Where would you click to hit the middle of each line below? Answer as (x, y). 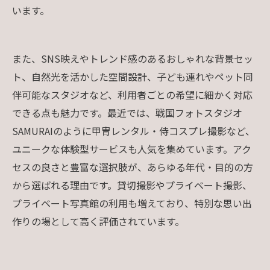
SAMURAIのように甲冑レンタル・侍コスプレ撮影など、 (133, 130)
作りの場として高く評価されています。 (98, 221)
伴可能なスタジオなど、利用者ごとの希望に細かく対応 (132, 94)
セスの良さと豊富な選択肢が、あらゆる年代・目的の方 (133, 167)
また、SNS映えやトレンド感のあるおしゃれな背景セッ (133, 58)
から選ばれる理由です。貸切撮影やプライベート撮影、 (132, 185)
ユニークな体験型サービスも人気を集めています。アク (132, 149)
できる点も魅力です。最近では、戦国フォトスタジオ (127, 112)
